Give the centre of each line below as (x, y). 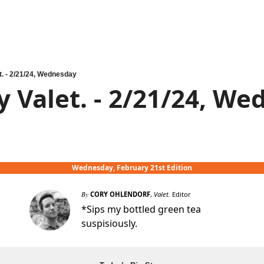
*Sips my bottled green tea (141, 209)
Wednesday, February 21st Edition (132, 168)
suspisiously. (109, 223)
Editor (181, 194)
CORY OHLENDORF (120, 194)
